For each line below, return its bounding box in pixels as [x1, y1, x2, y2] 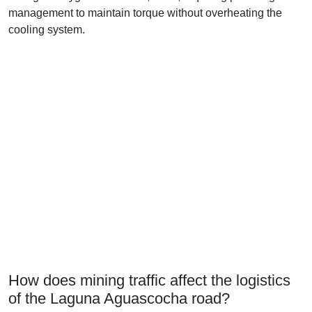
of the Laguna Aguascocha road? [8, 290, 230, 307]
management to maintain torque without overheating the [8, 7, 282, 19]
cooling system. [8, 24, 85, 36]
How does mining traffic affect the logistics [8, 272, 290, 289]
